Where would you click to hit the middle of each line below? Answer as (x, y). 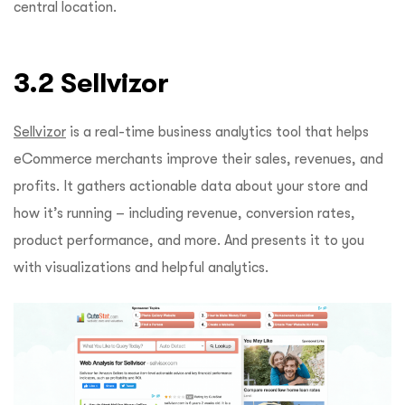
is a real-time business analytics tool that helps (217, 132)
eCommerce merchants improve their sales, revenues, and (198, 160)
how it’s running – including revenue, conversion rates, (184, 214)
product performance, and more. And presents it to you (189, 241)
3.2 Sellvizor (91, 83)
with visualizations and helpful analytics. (143, 268)
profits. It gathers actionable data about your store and (191, 187)
